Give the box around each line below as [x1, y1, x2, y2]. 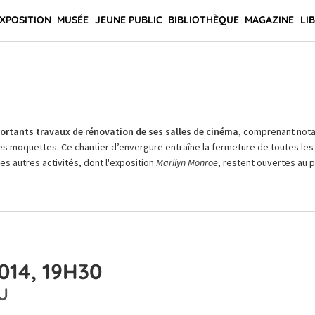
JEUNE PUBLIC [94, 13, 162, 26]
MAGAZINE [245, 13, 295, 26]
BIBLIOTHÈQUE [167, 13, 239, 26]
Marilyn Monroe [155, 156, 218, 169]
